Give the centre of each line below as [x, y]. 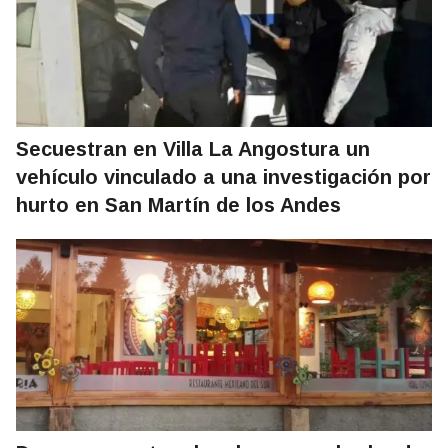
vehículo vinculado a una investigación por [223, 177]
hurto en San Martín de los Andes [178, 205]
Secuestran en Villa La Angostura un [193, 149]
